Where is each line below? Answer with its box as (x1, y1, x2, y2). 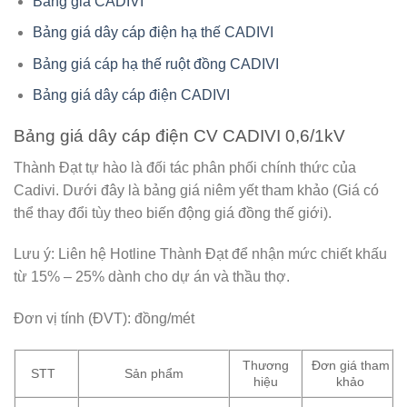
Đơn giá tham (311, 358, 390, 373)
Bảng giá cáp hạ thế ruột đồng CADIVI (32, 55, 279, 72)
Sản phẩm (124, 366, 184, 382)
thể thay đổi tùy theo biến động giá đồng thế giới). (14, 204, 332, 221)
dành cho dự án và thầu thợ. (104, 269, 290, 285)
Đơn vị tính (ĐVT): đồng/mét (14, 311, 194, 327)
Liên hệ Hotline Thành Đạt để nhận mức (55, 246, 321, 263)
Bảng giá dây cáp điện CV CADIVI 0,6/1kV (14, 126, 345, 146)
